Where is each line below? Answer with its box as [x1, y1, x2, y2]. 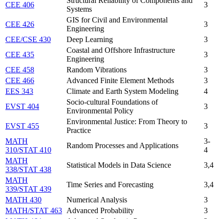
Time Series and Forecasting [66, 180, 153, 189]
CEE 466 [5, 76, 34, 85]
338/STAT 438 [5, 165, 51, 174]
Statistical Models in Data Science [66, 160, 171, 169]
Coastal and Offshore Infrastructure [66, 45, 175, 54]
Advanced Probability [66, 206, 134, 215]
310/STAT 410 [5, 145, 51, 154]
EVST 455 [5, 121, 39, 130]
